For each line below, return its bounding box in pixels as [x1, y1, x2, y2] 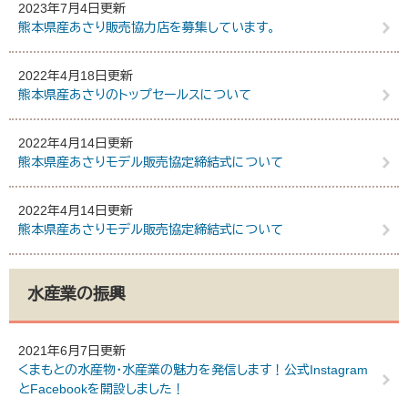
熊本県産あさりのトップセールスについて [18, 87, 251, 102]
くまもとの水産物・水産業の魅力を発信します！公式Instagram [18, 362, 368, 377]
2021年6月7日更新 [18, 343, 126, 358]
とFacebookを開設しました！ [18, 382, 185, 396]
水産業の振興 [27, 285, 126, 303]
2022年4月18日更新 [18, 68, 133, 83]
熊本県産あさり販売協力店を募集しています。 [18, 20, 275, 35]
